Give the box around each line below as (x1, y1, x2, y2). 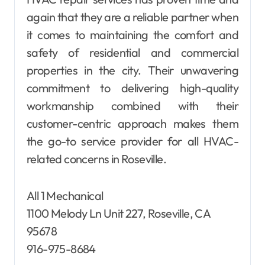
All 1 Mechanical (27, 188, 104, 203)
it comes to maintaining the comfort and (27, 27, 238, 43)
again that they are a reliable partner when (27, 9, 238, 25)
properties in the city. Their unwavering (27, 63, 238, 78)
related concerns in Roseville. (27, 151, 166, 167)
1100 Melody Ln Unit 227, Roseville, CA (27, 206, 211, 221)
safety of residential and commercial (27, 45, 238, 60)
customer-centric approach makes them (27, 116, 238, 131)
